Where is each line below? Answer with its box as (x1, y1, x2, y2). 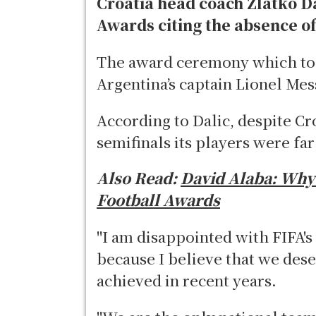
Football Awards (97, 189, 220, 211)
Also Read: (97, 167, 181, 189)
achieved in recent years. (97, 269, 276, 291)
